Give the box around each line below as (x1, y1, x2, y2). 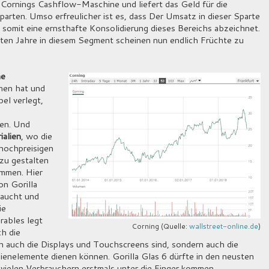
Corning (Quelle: (131, 221, 189, 232)
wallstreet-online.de (189, 221, 258, 232)
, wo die (21, 130, 52, 143)
